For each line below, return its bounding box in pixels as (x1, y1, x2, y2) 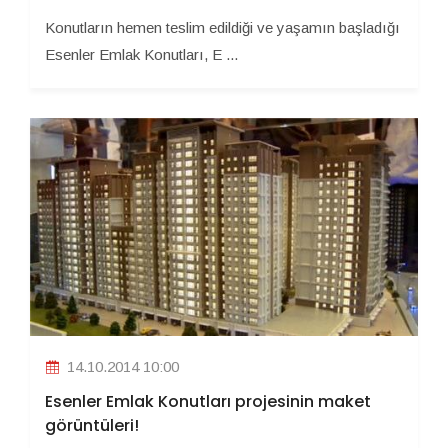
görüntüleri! (45, 414, 139, 438)
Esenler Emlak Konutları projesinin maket (45, 390, 371, 414)
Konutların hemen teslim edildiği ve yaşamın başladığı (45, 19, 400, 37)
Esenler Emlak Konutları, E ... (45, 46, 238, 64)
